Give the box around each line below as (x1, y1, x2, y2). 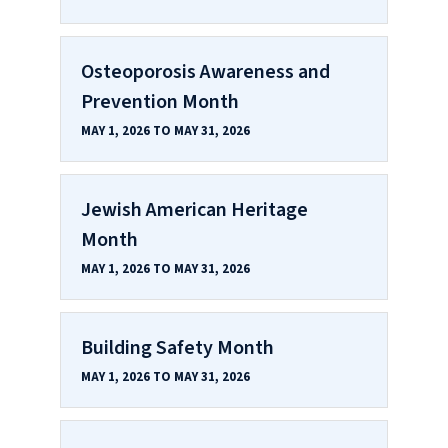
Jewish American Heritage (81, 195, 308, 224)
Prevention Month (81, 87, 239, 116)
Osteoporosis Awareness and (81, 57, 330, 86)
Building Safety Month (81, 333, 274, 362)
